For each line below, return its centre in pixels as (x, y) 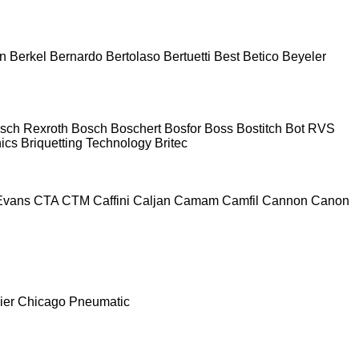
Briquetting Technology (86, 143)
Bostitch (259, 128)
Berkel (28, 56)
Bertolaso (135, 56)
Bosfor (183, 128)
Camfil (240, 200)
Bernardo (76, 56)
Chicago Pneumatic (74, 301)
